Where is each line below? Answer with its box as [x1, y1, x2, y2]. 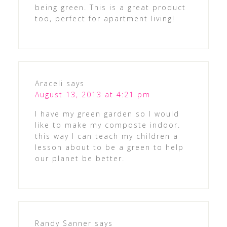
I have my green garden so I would [34, 109, 179, 119]
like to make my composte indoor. [34, 120, 180, 130]
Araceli [34, 79, 63, 89]
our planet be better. [34, 154, 125, 164]
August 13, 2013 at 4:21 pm [34, 90, 150, 100]
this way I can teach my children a [34, 131, 178, 141]
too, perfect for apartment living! [34, 14, 175, 24]
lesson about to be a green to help [34, 142, 184, 153]
